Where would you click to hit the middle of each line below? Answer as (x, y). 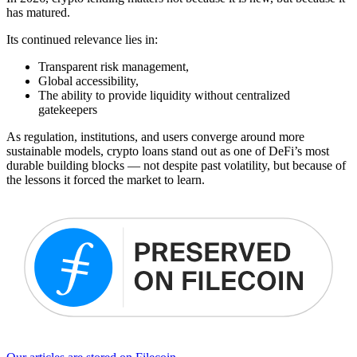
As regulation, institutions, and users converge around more (155, 137)
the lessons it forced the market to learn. (106, 180)
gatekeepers (68, 110)
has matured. (38, 13)
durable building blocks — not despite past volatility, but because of (176, 166)
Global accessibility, (88, 81)
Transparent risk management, (114, 67)
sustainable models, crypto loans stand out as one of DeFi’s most (168, 151)
